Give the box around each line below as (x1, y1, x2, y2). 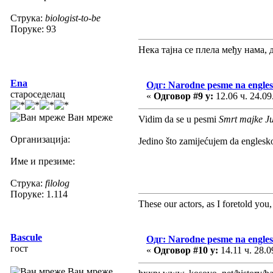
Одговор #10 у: (154, 244, 218, 255)
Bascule (10, 232, 42, 243)
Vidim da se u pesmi (138, 113, 219, 124)
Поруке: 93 (10, 23, 56, 34)
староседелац (10, 88, 65, 99)
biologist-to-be (45, 12, 101, 23)
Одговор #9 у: (154, 90, 213, 101)
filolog (45, 177, 69, 188)
